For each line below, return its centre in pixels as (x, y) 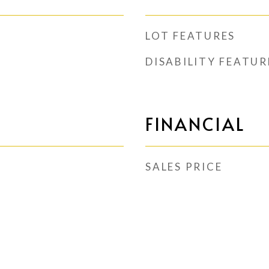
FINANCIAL (195, 124)
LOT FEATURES (190, 36)
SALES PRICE (184, 167)
